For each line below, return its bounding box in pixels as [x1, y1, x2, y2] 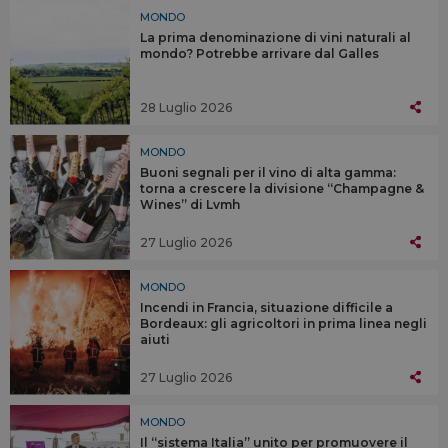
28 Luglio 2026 [140, 99, 232, 115]
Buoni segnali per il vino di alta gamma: [140, 164, 396, 180]
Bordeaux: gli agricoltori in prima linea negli [140, 315, 427, 331]
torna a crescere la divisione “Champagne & [140, 180, 424, 196]
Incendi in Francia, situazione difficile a [140, 299, 393, 315]
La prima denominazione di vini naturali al [140, 29, 411, 45]
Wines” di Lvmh [140, 196, 240, 212]
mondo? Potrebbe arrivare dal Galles [140, 45, 379, 61]
